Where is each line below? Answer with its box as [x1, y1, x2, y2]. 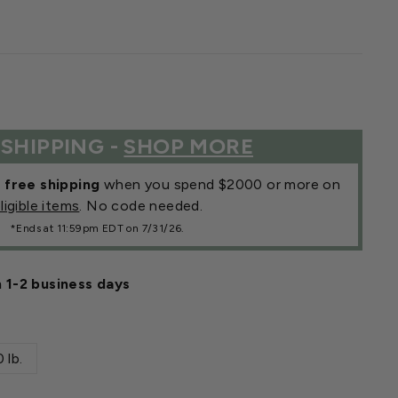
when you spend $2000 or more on [99, 175, 341, 193]
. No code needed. [79, 196, 203, 214]
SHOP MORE [123, 132, 253, 159]
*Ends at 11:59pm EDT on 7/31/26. [11, 221, 185, 235]
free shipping [4, 175, 100, 193]
